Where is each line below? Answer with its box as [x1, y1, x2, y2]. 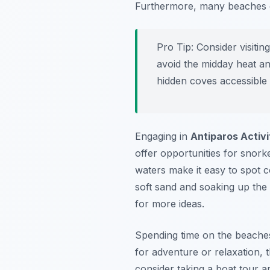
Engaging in [135, 130, 190, 142]
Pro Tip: [157, 40, 193, 53]
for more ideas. [135, 197, 204, 210]
